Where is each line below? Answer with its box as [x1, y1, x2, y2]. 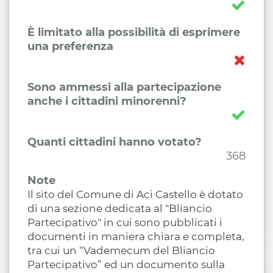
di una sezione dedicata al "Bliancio [27, 202, 212, 214]
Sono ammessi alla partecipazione [27, 80, 221, 94]
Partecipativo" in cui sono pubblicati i [27, 216, 222, 229]
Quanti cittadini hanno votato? [27, 135, 202, 149]
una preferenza [27, 40, 113, 53]
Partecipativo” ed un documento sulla [27, 258, 225, 271]
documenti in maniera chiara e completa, [27, 230, 244, 243]
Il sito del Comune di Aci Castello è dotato [27, 188, 243, 200]
